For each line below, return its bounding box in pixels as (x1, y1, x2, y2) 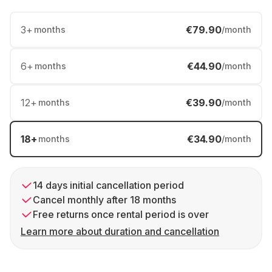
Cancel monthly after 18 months (33, 194, 176, 206)
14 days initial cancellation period (33, 179, 184, 191)
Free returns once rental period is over (33, 208, 209, 220)
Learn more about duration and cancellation (21, 225, 219, 237)
